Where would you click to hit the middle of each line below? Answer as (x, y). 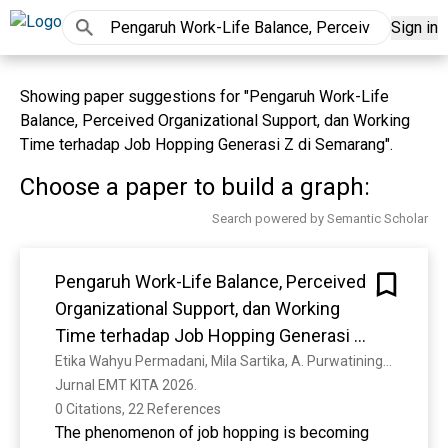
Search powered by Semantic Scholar (320, 218)
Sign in (414, 27)
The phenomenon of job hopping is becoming (212, 432)
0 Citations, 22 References (138, 409)
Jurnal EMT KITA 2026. (127, 385)
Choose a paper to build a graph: (195, 187)
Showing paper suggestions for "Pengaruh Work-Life (204, 96)
